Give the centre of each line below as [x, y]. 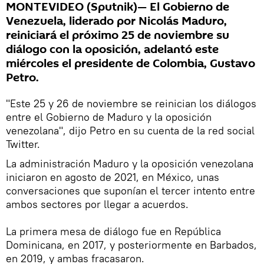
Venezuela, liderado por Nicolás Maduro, [116, 22]
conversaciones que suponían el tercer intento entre [131, 191]
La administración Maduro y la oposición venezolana [130, 164]
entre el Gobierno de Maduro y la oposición [109, 117]
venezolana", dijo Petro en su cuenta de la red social [130, 131]
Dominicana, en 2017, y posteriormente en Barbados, [131, 245]
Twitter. [23, 144]
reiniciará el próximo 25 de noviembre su [118, 36]
